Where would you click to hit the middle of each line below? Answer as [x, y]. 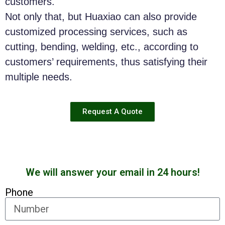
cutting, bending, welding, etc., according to [102, 46]
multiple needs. [39, 77]
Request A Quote [113, 112]
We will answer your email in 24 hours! [113, 173]
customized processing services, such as [96, 31]
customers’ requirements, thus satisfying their [106, 62]
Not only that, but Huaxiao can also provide [101, 16]
